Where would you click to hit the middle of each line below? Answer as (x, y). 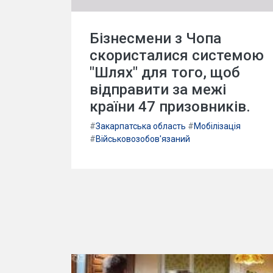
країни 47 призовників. (170, 107)
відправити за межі (158, 90)
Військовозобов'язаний (143, 139)
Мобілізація (217, 126)
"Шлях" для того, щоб (165, 73)
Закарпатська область (141, 126)
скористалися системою (177, 55)
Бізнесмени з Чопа (155, 38)
